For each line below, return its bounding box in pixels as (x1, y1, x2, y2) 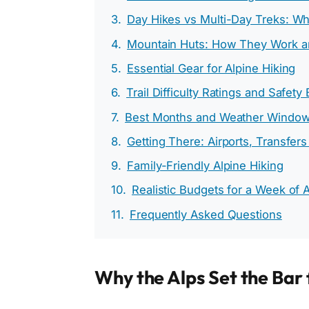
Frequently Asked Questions (129, 207, 282, 221)
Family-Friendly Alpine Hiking (127, 159, 283, 173)
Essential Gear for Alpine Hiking (127, 61, 296, 75)
